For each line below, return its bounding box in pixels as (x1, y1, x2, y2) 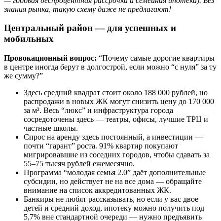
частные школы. (24, 124, 78, 132)
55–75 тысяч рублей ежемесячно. (24, 159, 135, 168)
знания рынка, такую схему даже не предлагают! (4, 4, 171, 13)
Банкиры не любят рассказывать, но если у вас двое (24, 195, 198, 203)
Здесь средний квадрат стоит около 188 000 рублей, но (24, 88, 208, 97)
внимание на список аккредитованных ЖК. (24, 186, 171, 194)
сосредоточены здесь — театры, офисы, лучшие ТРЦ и (24, 115, 208, 123)
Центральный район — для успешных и (4, 23, 176, 34)
